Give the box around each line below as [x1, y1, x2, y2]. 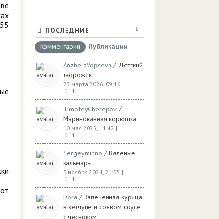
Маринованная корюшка [63, 114, 136, 123]
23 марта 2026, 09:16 [63, 80, 121, 88]
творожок [63, 70, 92, 79]
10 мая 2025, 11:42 [63, 124, 114, 131]
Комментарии [40, 42, 80, 51]
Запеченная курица [84, 193, 142, 201]
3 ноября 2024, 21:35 [63, 168, 120, 175]
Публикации [88, 42, 128, 51]
